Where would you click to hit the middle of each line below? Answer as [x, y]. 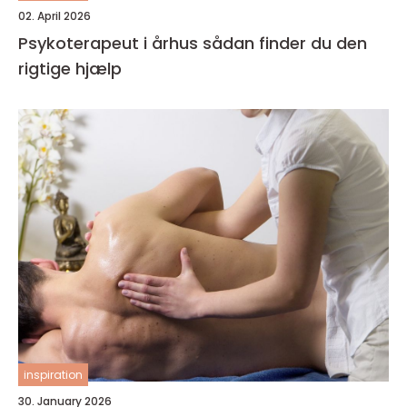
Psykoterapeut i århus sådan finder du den [110, 43]
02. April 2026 [55, 16]
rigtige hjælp [70, 69]
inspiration [53, 375]
